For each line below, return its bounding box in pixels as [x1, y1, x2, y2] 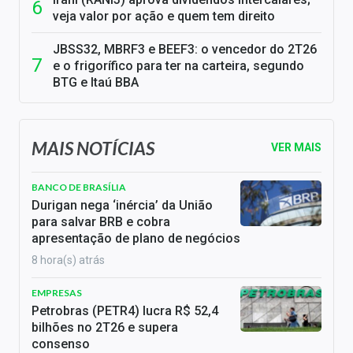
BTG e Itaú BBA [53, 75, 139, 91]
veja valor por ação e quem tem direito [53, 9, 275, 24]
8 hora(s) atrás [32, 254, 105, 267]
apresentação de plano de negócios [32, 231, 240, 247]
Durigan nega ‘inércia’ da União [32, 198, 213, 214]
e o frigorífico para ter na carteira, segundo [53, 58, 304, 74]
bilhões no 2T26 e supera [32, 320, 178, 336]
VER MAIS [271, 141, 321, 154]
